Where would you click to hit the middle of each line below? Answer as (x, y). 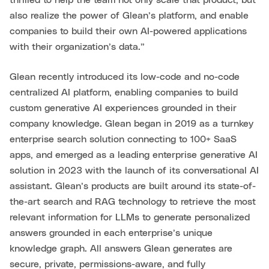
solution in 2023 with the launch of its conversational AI (134, 171)
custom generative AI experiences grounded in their (123, 108)
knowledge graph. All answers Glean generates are (121, 249)
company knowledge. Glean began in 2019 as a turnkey (131, 124)
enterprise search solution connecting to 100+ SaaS (123, 139)
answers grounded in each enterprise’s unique (111, 233)
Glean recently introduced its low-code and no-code (125, 77)
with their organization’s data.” (77, 47)
